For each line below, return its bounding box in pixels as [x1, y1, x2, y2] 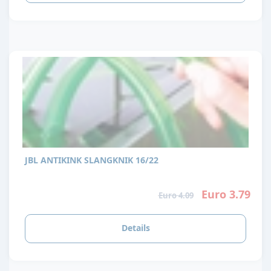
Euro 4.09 [158, 190, 194, 201]
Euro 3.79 [201, 187, 250, 202]
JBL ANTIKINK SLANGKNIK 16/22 [84, 154, 158, 166]
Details [121, 221, 150, 233]
